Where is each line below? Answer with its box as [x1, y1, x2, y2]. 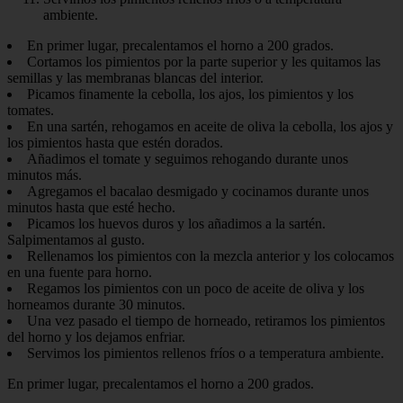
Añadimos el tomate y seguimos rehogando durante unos [27, 151, 348, 167]
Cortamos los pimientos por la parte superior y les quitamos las [27, 54, 381, 70]
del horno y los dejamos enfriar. [7, 329, 185, 345]
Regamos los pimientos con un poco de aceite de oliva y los [27, 281, 364, 297]
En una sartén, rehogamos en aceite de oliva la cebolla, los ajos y [27, 119, 393, 135]
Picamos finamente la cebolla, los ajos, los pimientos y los [27, 86, 354, 103]
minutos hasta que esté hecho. [7, 200, 175, 216]
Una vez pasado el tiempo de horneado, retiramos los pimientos [27, 313, 385, 329]
